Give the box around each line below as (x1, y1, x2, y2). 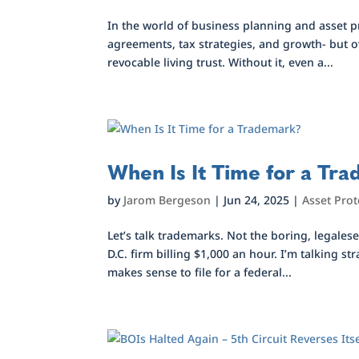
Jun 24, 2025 (224, 192, 290, 208)
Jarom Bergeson (123, 192, 212, 208)
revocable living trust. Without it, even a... (107, 54, 334, 70)
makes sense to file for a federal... (107, 264, 292, 280)
